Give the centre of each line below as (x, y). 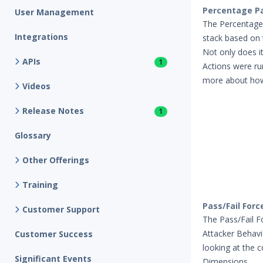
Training (40, 185)
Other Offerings (56, 160)
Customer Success (54, 234)
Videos (36, 86)
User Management (54, 12)
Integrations (41, 37)
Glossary (33, 135)
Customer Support (61, 209)
